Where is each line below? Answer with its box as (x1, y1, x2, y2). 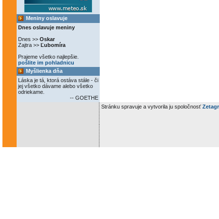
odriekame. (18, 89, 44, 95)
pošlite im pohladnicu (18, 60, 74, 66)
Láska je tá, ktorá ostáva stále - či (18, 77, 98, 83)
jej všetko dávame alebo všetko (18, 83, 93, 89)
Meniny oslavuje (26, 15, 67, 21)
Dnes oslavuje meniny (18, 24, 75, 30)
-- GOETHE (68, 95, 98, 101)
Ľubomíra (41, 42, 66, 48)
